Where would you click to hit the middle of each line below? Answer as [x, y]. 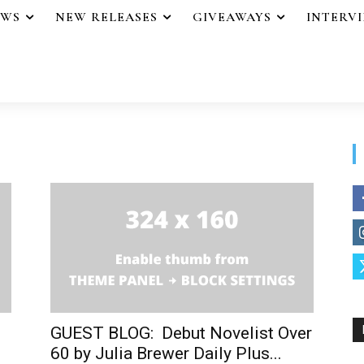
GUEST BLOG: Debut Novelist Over [181, 333]
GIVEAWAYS [232, 17]
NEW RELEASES [106, 17]
